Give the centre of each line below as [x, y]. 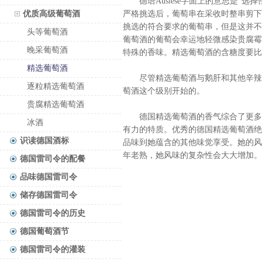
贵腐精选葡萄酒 [56, 104]
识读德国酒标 [44, 141]
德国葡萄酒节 [44, 231]
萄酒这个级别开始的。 [164, 91]
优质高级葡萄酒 [51, 14]
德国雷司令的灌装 [53, 249]
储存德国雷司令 [49, 195]
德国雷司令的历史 [53, 213]
